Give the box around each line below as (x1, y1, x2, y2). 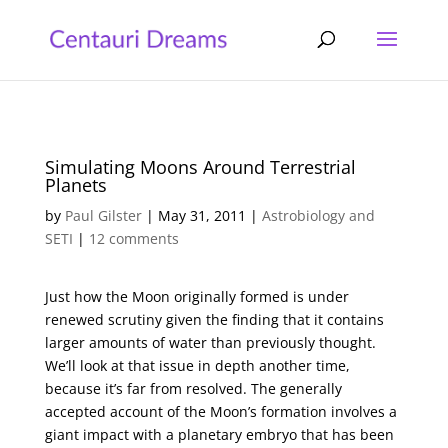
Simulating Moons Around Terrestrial (44, 155, 356, 179)
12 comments (88, 229, 179, 248)
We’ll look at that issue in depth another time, (44, 356, 350, 375)
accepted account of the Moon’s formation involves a (44, 402, 397, 421)
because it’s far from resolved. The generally (44, 379, 342, 398)
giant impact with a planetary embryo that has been (44, 425, 394, 444)
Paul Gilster (64, 206, 142, 225)
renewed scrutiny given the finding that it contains (44, 310, 384, 329)
